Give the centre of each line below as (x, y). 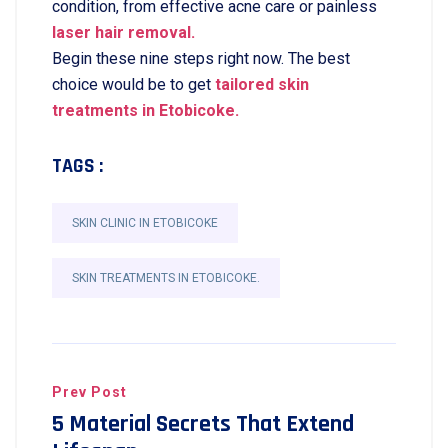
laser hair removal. (123, 32)
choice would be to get (133, 84)
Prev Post (89, 392)
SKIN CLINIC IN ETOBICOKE (145, 223)
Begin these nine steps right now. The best (201, 58)
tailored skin (262, 84)
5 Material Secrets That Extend (203, 424)
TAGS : (77, 166)
